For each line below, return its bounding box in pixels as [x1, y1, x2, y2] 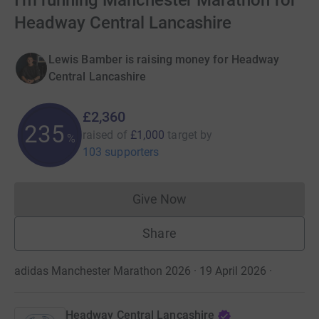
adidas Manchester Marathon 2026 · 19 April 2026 [14, 264, 266, 278]
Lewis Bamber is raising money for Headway [48, 53, 280, 66]
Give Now [132, 192, 187, 206]
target [167, 128, 197, 142]
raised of [83, 128, 127, 142]
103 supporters [83, 145, 159, 159]
